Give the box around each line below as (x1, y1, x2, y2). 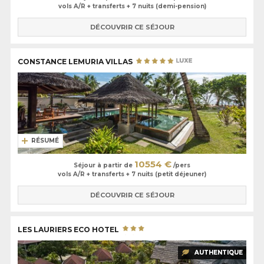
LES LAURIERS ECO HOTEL (18, 225, 121, 234)
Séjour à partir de (74, 161, 134, 170)
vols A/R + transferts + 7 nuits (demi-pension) (58, 2, 206, 11)
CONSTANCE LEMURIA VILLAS (18, 57, 134, 66)
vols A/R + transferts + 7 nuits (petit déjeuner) (58, 170, 206, 179)
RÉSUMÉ (31, 137, 59, 145)
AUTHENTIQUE (194, 248, 243, 256)
